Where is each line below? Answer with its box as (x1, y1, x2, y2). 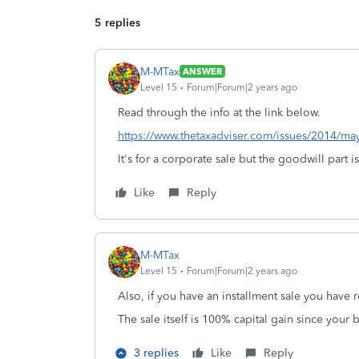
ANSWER (183, 66, 222, 77)
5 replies (95, 16, 140, 30)
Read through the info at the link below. (118, 106, 321, 119)
